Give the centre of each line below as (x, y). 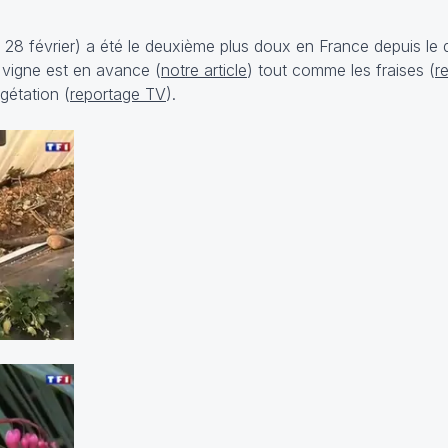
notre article (204, 70)
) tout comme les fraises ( (341, 70)
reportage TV (118, 94)
